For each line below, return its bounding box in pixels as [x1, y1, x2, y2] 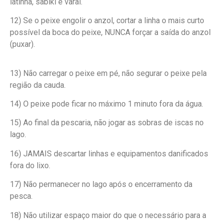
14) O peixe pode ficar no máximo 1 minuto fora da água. [10, 99, 203, 109]
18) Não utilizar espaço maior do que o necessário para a [10, 210, 206, 220]
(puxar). [10, 39, 35, 49]
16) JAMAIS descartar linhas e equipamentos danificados [10, 148, 208, 158]
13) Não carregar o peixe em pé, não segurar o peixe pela [10, 68, 207, 78]
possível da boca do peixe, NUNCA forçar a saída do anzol [10, 28, 211, 37]
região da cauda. [10, 80, 66, 90]
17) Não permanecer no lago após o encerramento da [10, 180, 192, 189]
